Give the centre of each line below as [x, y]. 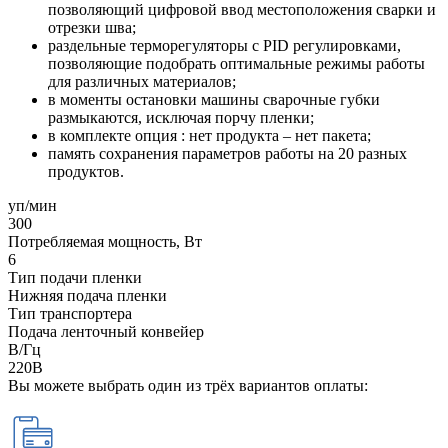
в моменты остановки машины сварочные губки [214, 100]
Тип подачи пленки [75, 278]
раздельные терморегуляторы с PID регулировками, [224, 46]
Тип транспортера [70, 314]
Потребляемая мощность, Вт [105, 242]
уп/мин [32, 206]
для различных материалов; [142, 82]
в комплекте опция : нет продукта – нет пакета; [209, 136]
